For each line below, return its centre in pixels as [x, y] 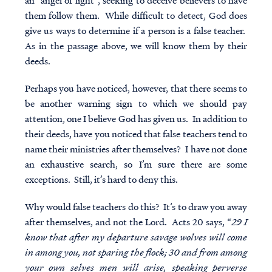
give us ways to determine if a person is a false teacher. [136, 31]
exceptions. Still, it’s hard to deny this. [101, 179]
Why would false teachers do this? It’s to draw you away [136, 207]
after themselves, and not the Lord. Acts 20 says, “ [128, 222]
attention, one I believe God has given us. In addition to [136, 119]
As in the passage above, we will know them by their [136, 46]
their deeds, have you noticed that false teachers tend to [136, 134]
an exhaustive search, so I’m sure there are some [136, 164]
